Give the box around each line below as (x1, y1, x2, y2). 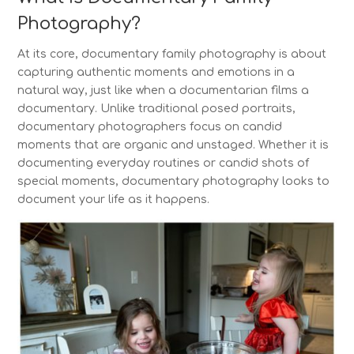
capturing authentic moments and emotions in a (17, 66, 296, 79)
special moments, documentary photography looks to (17, 175, 330, 188)
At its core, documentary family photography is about (17, 48, 327, 61)
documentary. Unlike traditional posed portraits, (17, 103, 296, 115)
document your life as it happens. (17, 194, 210, 206)
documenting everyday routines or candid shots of (17, 157, 310, 170)
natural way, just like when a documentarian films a (17, 85, 310, 97)
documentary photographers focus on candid (17, 121, 283, 134)
